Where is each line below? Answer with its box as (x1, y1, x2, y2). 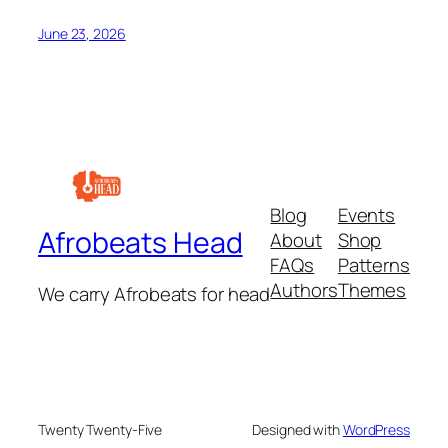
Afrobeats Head (38, 222, 243, 262)
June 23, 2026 (38, 24, 126, 44)
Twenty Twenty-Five (38, 419, 163, 439)
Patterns (337, 252, 410, 279)
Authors (270, 277, 338, 304)
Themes (337, 277, 407, 304)
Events (337, 202, 396, 229)
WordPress (342, 419, 410, 439)
